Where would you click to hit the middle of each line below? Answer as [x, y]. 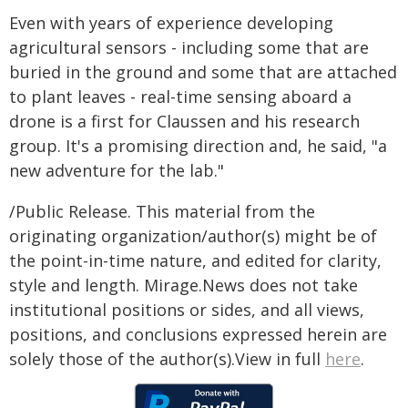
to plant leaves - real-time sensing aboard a [180, 97]
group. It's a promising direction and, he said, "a [198, 146]
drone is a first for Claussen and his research [184, 121]
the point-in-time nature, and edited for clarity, [195, 260]
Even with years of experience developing [171, 23]
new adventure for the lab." [117, 170]
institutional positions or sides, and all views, [187, 310]
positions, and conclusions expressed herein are [198, 334]
